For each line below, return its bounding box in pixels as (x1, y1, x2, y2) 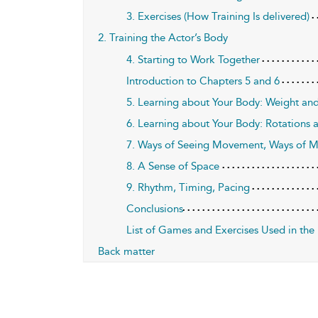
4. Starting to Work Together (126, 53, 261, 66)
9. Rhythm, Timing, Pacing (126, 180, 251, 194)
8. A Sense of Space (126, 159, 220, 172)
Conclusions (126, 202, 184, 215)
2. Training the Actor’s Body (98, 31, 228, 44)
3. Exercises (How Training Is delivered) (126, 9, 310, 23)
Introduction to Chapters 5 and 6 (126, 74, 280, 87)
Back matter (98, 244, 155, 258)
